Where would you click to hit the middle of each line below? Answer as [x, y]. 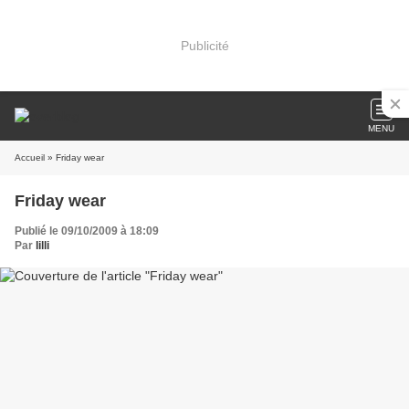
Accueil [30, 157]
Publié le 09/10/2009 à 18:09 [87, 231]
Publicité [204, 45]
